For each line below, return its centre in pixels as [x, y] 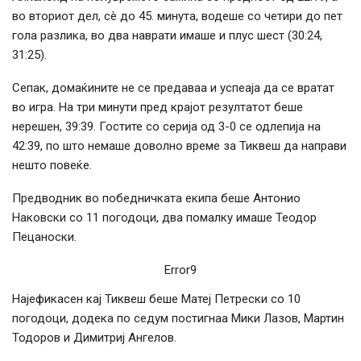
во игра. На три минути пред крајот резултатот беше [158, 108]
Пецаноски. [44, 237]
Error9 [180, 270]
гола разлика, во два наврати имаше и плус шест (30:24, [167, 36]
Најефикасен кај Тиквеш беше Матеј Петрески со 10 [156, 299]
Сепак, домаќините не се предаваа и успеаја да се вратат [173, 88]
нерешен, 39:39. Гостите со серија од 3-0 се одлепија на [166, 127]
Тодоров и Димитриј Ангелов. [94, 338]
